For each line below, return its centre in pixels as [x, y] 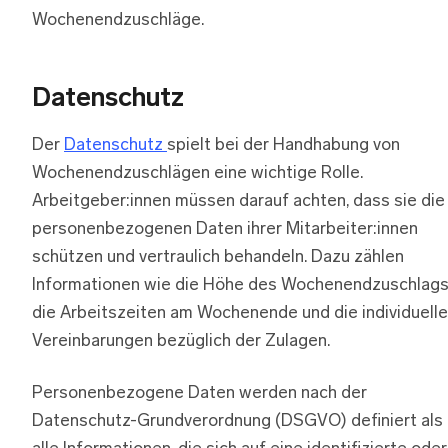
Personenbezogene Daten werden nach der [199, 393]
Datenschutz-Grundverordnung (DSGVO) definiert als [237, 421]
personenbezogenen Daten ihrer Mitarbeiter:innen [225, 229]
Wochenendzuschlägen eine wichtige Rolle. [197, 173]
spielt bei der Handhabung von [283, 145]
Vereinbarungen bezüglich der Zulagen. [181, 341]
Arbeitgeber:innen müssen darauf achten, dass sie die [238, 201]
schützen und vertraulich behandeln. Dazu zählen [218, 257]
